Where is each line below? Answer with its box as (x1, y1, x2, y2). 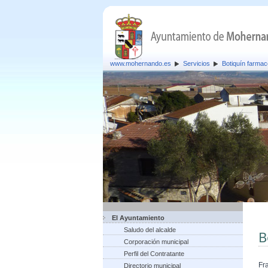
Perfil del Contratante (124, 250, 184, 257)
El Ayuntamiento (112, 214, 165, 221)
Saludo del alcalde (124, 226, 176, 233)
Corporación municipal (124, 238, 188, 245)
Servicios (183, 60, 210, 67)
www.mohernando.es (110, 60, 171, 67)
